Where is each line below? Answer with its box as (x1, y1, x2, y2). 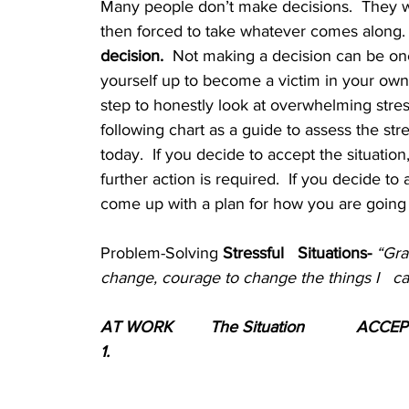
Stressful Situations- (218, 244, 376, 262)
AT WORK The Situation (210, 318, 304, 336)
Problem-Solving (100, 244, 218, 262)
